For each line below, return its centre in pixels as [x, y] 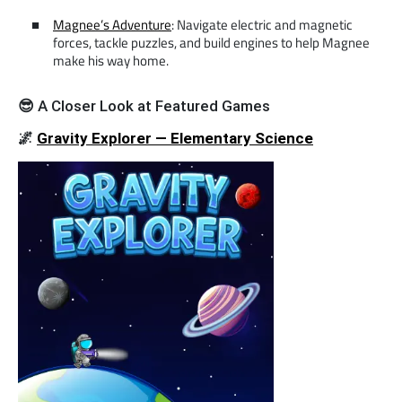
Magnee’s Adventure [112, 25]
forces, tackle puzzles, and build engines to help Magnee [211, 43]
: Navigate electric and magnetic [262, 25]
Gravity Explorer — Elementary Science [175, 138]
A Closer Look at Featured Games [152, 106]
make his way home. [111, 61]
